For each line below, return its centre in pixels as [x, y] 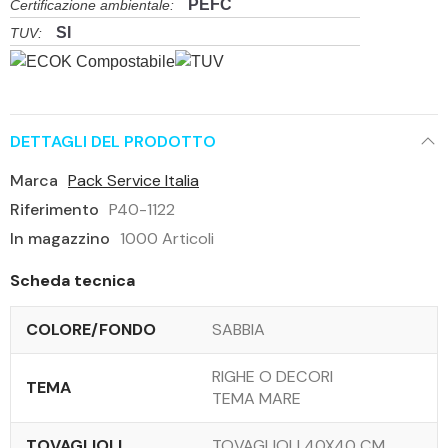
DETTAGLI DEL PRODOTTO [113, 141]
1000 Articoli [167, 238]
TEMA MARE [256, 398]
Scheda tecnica [72, 280]
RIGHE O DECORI [272, 376]
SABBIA [238, 329]
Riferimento [54, 209]
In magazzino [60, 238]
